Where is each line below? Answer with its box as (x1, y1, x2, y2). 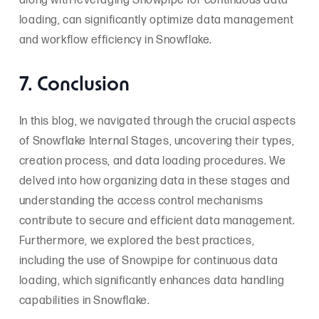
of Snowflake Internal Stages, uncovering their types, (19, 134, 295, 148)
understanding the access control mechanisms (19, 194, 263, 208)
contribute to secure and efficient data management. (19, 214, 296, 228)
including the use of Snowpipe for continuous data (19, 253, 278, 268)
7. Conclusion (19, 75, 130, 95)
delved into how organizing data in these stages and (19, 174, 291, 188)
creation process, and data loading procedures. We (19, 154, 286, 168)
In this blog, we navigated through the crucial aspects (19, 114, 296, 128)
